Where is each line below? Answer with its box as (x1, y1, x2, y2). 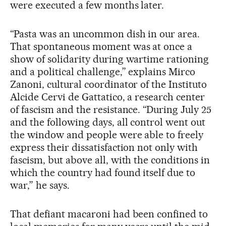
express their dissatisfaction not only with (10, 141, 198, 154)
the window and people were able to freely (10, 129, 204, 141)
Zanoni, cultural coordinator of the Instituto (10, 78, 207, 91)
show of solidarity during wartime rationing (10, 53, 209, 66)
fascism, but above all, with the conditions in (10, 154, 210, 166)
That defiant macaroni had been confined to (10, 208, 208, 220)
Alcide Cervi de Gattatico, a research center (10, 91, 205, 103)
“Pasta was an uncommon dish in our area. (10, 28, 200, 40)
